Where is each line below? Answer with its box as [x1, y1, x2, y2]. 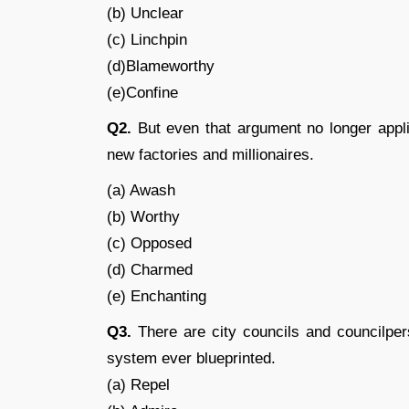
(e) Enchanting [107, 288, 206, 305]
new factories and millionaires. [107, 146, 314, 163]
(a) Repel [107, 376, 170, 393]
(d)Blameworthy [107, 58, 215, 75]
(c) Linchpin [107, 31, 187, 48]
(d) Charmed [107, 261, 193, 278]
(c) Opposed [107, 235, 192, 252]
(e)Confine [107, 84, 178, 101]
